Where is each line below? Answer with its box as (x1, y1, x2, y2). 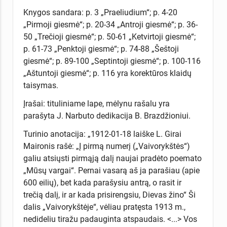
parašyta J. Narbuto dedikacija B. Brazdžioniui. (23, 110, 191, 121)
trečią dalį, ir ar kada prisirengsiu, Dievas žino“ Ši (23, 190, 196, 200)
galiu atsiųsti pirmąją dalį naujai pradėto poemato (23, 153, 202, 163)
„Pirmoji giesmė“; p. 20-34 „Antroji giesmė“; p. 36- (23, 19, 198, 29)
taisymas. (23, 80, 58, 90)
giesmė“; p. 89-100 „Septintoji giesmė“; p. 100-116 (23, 56, 201, 66)
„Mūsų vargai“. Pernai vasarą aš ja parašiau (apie (23, 165, 200, 175)
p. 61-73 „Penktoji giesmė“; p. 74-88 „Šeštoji (23, 44, 179, 54)
